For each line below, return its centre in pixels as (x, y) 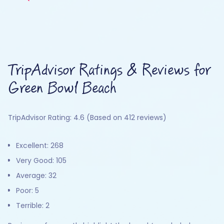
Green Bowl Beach (62, 88)
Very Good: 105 (41, 160)
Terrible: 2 (33, 205)
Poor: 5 (27, 190)
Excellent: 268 (40, 145)
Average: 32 (36, 175)
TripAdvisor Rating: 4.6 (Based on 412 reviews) (87, 117)
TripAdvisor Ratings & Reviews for (109, 70)
